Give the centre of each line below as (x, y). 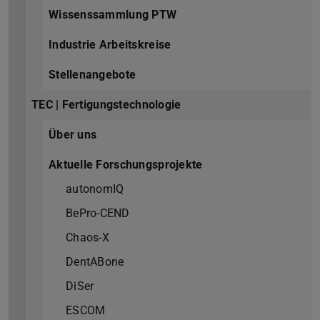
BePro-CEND (98, 214)
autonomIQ (95, 189)
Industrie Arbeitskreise (110, 45)
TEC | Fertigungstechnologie (106, 105)
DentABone (95, 262)
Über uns (73, 135)
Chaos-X (87, 238)
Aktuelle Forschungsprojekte (126, 165)
